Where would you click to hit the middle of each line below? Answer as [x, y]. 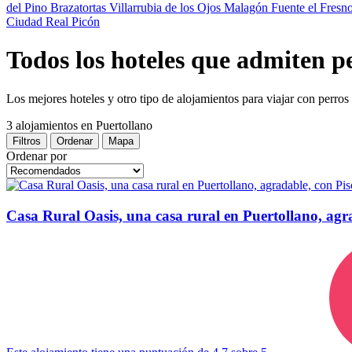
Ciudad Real [39, 22]
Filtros [27, 141]
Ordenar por [37, 156]
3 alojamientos [44, 125]
